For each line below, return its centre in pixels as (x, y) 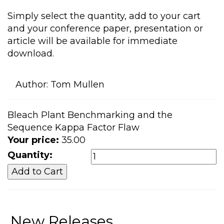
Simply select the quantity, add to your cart (104, 16)
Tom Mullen (77, 85)
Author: (32, 85)
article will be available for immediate (92, 41)
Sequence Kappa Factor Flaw (73, 128)
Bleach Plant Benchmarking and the (90, 115)
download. (31, 54)
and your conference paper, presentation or (105, 29)
